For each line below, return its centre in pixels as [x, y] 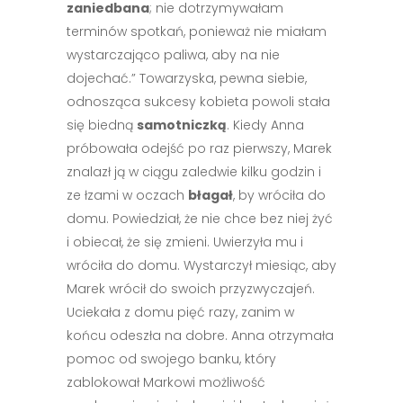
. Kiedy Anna [265, 125]
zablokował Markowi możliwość [166, 382]
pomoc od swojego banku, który [171, 359]
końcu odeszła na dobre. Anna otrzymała [200, 336]
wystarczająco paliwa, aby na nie [173, 55]
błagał [210, 195]
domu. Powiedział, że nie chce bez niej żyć [200, 219]
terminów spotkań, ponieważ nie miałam [197, 31]
